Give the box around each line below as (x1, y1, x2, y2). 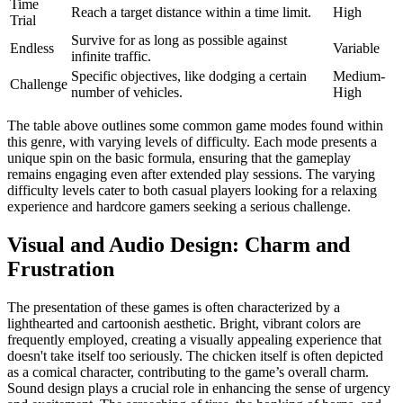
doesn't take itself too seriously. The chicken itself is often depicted (7, 347, 383, 363)
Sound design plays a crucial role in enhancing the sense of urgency (7, 380, 390, 396)
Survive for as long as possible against (71, 31, 287, 48)
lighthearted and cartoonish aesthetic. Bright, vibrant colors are (7, 315, 361, 331)
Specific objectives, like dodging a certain (71, 67, 307, 84)
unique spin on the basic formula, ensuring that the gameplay (7, 149, 351, 166)
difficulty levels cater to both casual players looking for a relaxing (7, 182, 377, 198)
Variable (333, 40, 380, 56)
